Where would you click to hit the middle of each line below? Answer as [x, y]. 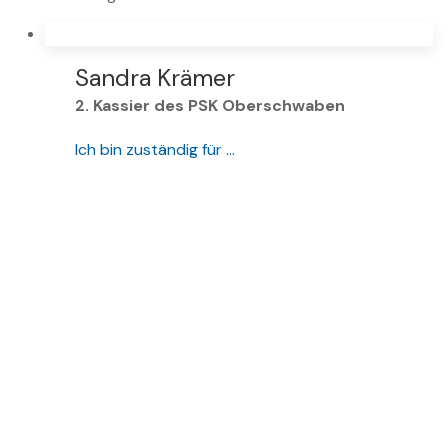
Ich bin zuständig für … [155, 150]
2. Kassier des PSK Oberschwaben [210, 106]
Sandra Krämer [155, 78]
